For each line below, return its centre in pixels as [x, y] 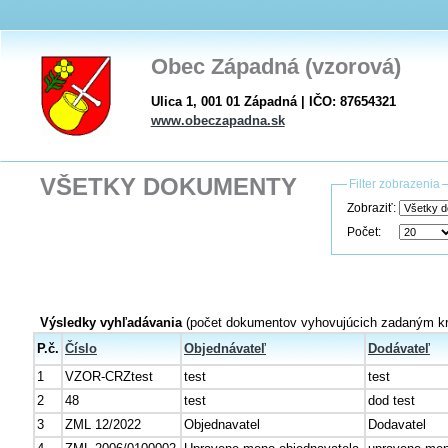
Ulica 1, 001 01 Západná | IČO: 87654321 [273, 101]
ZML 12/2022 [103, 424]
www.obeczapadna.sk [217, 120]
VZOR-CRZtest [109, 376]
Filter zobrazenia [394, 184]
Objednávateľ [225, 348]
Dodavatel [397, 424]
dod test [391, 400]
